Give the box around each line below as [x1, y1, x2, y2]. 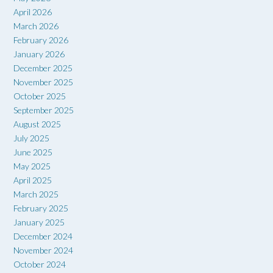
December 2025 [13, 63, 73, 74]
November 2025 [13, 77, 73, 88]
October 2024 [13, 259, 66, 270]
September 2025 [13, 105, 74, 116]
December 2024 [13, 231, 73, 242]
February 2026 [13, 35, 68, 46]
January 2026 [13, 49, 65, 60]
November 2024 [13, 245, 73, 256]
